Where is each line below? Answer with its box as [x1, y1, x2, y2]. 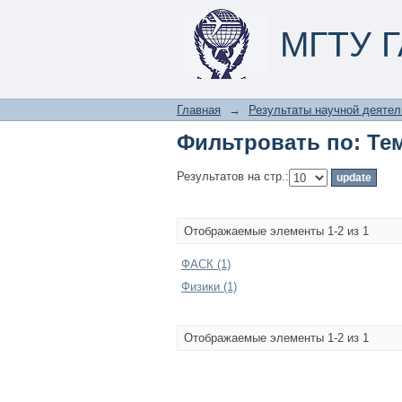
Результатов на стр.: [177, 170, 289, 184]
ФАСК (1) [181, 258, 231, 271]
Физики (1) [181, 280, 237, 293]
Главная [177, 103, 221, 117]
